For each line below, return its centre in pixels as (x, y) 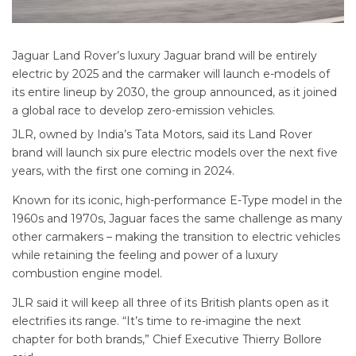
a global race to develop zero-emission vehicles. (143, 111)
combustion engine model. (87, 274)
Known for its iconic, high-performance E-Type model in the (177, 201)
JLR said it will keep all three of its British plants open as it (170, 303)
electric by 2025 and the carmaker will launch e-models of (171, 74)
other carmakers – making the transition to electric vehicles (176, 237)
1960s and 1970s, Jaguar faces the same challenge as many (177, 219)
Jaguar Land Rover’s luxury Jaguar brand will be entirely (164, 56)
